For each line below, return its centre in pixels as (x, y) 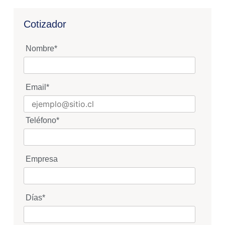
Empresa (41, 159)
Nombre (40, 49)
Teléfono (41, 121)
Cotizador (45, 24)
